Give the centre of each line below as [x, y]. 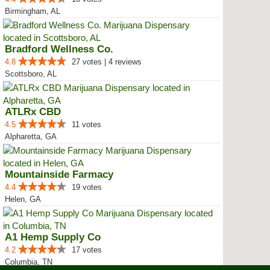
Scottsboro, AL [31, 74]
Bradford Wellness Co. [59, 49]
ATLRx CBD [33, 112]
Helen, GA [23, 199]
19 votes [87, 187]
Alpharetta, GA [31, 137]
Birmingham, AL [33, 11]
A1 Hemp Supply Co [53, 237]
